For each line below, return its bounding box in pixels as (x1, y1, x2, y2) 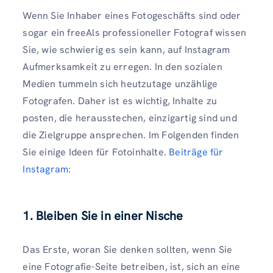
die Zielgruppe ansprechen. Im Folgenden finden (23, 128, 239, 141)
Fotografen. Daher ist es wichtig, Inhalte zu (23, 94, 218, 107)
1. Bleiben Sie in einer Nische (23, 208, 183, 224)
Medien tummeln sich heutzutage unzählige (23, 77, 218, 90)
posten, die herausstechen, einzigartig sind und (23, 111, 237, 124)
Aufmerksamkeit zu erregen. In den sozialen (23, 60, 222, 73)
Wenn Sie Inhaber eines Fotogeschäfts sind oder (23, 9, 241, 22)
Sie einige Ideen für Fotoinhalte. (23, 145, 169, 158)
